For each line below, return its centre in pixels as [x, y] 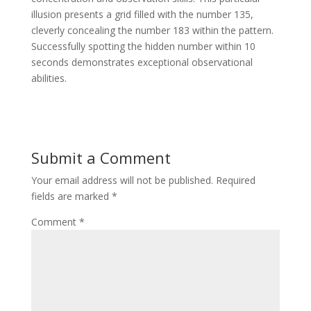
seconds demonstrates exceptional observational [142, 62]
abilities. [49, 78]
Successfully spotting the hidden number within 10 [143, 46]
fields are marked [71, 196]
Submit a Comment [101, 158]
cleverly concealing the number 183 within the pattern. [152, 30]
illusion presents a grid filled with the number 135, [142, 14]
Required [235, 180]
